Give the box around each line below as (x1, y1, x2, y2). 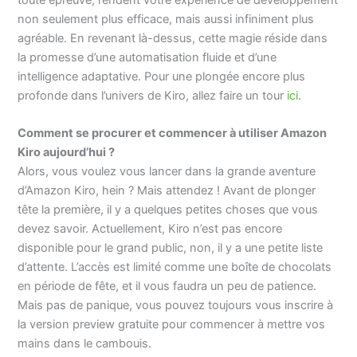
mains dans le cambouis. (18, 336, 152, 351)
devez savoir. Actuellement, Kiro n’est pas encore (18, 222, 283, 237)
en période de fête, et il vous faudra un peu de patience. (18, 279, 317, 294)
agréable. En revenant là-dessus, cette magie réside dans (18, 31, 328, 46)
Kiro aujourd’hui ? (18, 145, 116, 160)
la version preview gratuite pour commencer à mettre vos (18, 317, 326, 332)
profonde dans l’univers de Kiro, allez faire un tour (18, 88, 288, 104)
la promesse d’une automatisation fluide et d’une (18, 50, 277, 65)
